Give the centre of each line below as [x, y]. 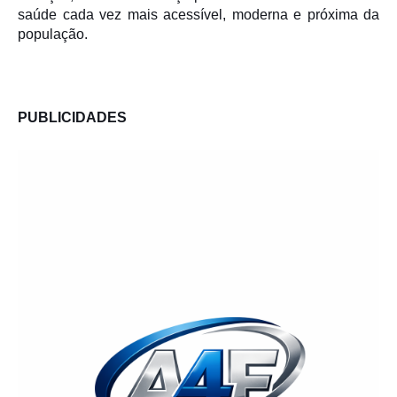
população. [53, 35]
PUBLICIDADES [72, 118]
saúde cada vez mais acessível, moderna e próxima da [198, 15]
